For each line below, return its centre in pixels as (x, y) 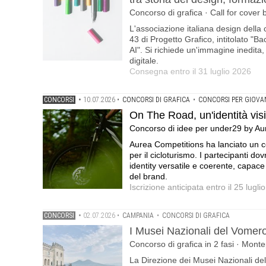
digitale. (144, 61)
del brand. (148, 176)
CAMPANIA (138, 216)
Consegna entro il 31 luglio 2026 (190, 71)
